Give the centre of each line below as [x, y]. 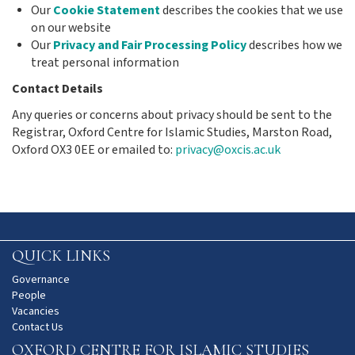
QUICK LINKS [61, 256]
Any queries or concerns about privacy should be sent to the [172, 115]
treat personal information [105, 63]
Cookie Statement [107, 11]
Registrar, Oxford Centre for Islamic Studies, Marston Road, [172, 133]
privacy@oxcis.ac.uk [228, 150]
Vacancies [36, 311]
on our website [73, 28]
